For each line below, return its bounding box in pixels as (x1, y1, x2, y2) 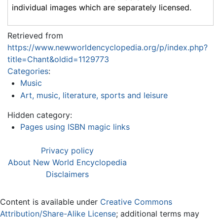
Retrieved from (7, 30, 63, 40)
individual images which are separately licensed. (12, 2, 191, 12)
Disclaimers (46, 169, 89, 180)
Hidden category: (7, 110, 72, 120)
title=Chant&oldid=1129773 (7, 54, 109, 64)
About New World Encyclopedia (8, 157, 127, 168)
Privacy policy (41, 146, 94, 156)
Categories (7, 66, 48, 76)
